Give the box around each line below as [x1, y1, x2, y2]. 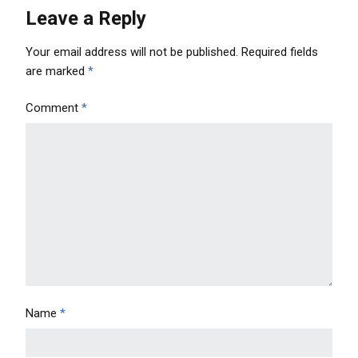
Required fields [241, 44, 318, 59]
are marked [26, 63, 88, 78]
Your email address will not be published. [26, 44, 238, 59]
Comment [26, 100, 82, 115]
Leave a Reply [26, 6, 146, 30]
